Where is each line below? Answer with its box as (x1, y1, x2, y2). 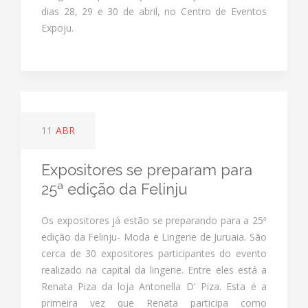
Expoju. (41, 21, 74, 34)
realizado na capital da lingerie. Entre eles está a (41, 263, 267, 276)
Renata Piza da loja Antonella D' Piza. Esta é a (41, 279, 267, 293)
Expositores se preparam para (41, 160, 252, 179)
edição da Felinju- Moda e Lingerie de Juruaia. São (41, 230, 267, 243)
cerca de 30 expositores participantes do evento (41, 246, 267, 260)
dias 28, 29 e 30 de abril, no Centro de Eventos (41, 4, 267, 18)
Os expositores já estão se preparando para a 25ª (41, 213, 267, 227)
